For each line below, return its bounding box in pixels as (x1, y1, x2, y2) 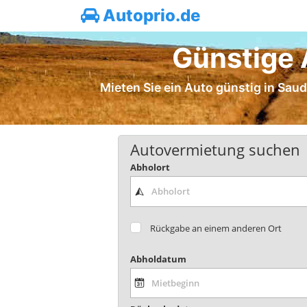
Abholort (130, 161, 170, 174)
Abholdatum (130, 252, 186, 265)
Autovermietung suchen (130, 138, 300, 160)
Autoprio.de (99, 5, 200, 25)
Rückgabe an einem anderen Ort (150, 221, 282, 234)
